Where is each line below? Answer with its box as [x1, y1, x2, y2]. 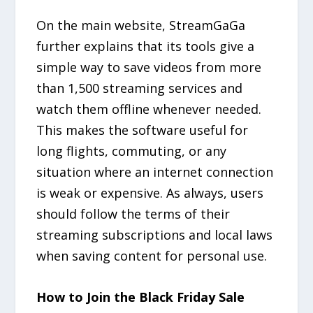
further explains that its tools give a [36, 38, 255, 55]
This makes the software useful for [36, 122, 249, 139]
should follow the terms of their [36, 205, 231, 223]
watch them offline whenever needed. [36, 101, 262, 118]
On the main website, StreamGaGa [36, 17, 246, 34]
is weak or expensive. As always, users [36, 184, 264, 202]
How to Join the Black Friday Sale [36, 288, 245, 305]
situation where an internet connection [36, 163, 274, 181]
